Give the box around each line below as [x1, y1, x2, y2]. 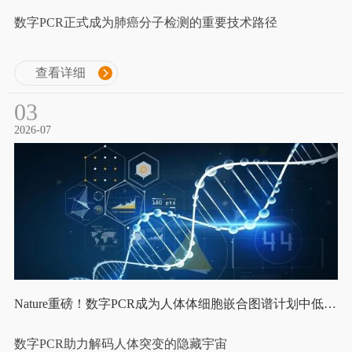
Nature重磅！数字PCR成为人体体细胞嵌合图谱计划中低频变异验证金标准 [323, 296, 336, 310]
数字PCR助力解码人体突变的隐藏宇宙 [13, 336, 227, 350]
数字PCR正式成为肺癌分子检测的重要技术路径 [13, 16, 277, 30]
